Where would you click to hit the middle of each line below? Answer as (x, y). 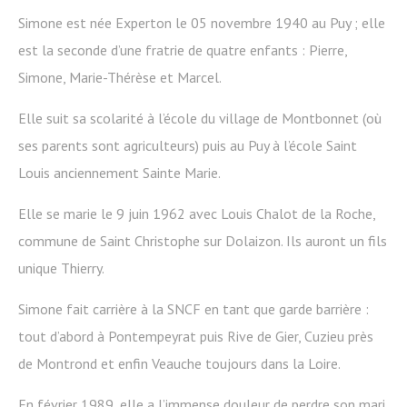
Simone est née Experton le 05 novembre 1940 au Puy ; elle (202, 23)
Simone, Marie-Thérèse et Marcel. (120, 78)
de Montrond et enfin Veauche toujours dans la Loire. (179, 364)
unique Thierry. (61, 268)
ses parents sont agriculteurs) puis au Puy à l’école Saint (188, 146)
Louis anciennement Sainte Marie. (119, 173)
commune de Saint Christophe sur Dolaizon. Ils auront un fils (203, 241)
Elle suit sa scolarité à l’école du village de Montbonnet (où (200, 119)
